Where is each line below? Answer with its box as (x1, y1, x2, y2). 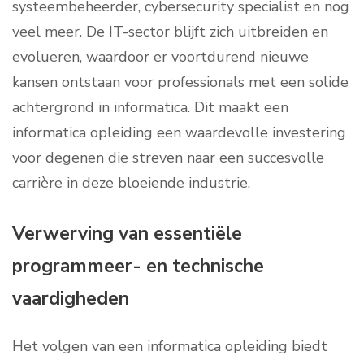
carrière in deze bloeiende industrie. (12, 173, 250, 193)
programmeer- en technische (12, 253, 264, 279)
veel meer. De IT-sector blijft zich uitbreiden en (12, 22, 328, 42)
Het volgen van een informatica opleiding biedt (12, 336, 327, 357)
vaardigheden (12, 286, 129, 312)
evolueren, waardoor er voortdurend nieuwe (12, 47, 309, 67)
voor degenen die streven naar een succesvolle (12, 148, 324, 168)
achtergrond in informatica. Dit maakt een (12, 97, 288, 118)
